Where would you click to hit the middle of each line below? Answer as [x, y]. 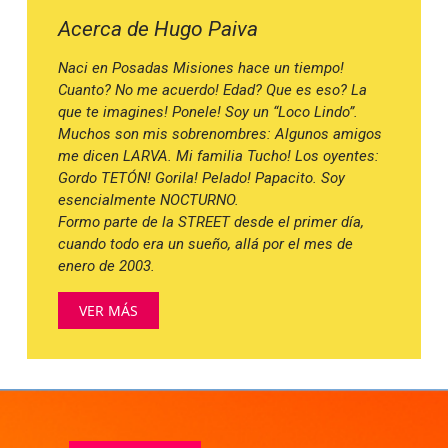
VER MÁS [109, 310]
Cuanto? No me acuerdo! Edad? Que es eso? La [213, 90]
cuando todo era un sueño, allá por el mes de [206, 244]
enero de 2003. [107, 266]
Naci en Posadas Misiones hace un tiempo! [201, 68]
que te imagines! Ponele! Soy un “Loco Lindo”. [208, 112]
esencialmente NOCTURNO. [149, 200]
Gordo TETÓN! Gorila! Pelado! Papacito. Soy [202, 178]
